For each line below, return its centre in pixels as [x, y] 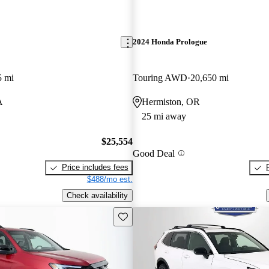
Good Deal [153, 153]
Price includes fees [95, 168]
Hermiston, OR [171, 101]
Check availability [97, 195]
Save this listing [145, 216]
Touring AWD [160, 77]
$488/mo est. [110, 180]
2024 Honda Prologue [170, 42]
